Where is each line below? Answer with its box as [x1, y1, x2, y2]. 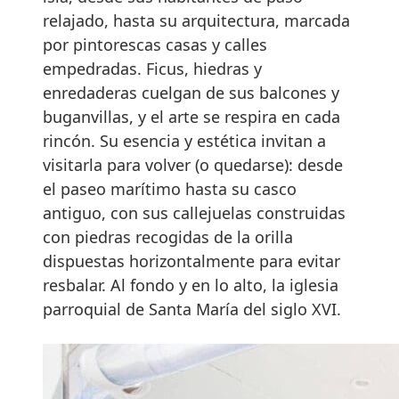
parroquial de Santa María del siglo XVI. [43, 298, 341, 321]
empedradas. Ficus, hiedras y [43, 58, 262, 80]
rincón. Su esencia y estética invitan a [43, 130, 326, 152]
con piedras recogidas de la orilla [43, 226, 293, 248]
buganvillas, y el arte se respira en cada [43, 106, 340, 128]
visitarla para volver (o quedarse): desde [43, 154, 343, 176]
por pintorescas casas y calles [43, 34, 267, 56]
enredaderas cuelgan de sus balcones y [43, 82, 339, 104]
